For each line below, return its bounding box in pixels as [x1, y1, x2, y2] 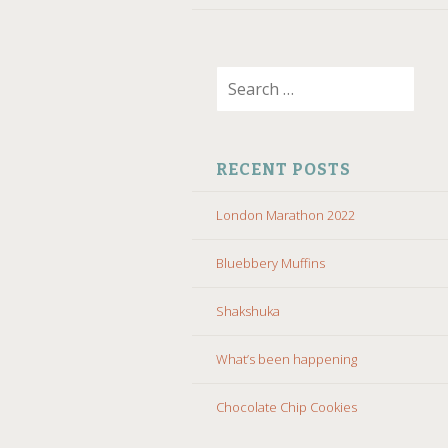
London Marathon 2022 [216, 205, 355, 224]
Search [191, 66, 234, 85]
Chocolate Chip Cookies [216, 397, 357, 416]
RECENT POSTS [216, 159, 351, 179]
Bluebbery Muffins [216, 253, 325, 272]
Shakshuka [216, 301, 280, 320]
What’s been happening [216, 349, 357, 368]
